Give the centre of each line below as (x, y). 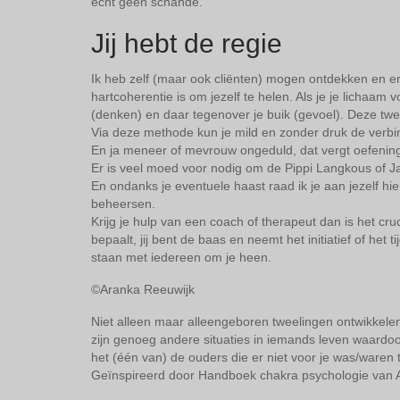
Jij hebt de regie (187, 44)
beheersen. (123, 204)
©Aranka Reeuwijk (143, 290)
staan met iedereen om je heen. (181, 258)
